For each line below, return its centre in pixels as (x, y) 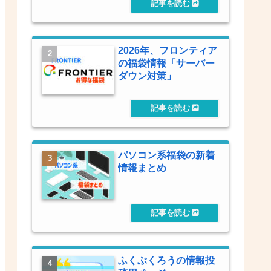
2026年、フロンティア (168, 51)
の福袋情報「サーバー (167, 63)
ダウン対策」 (147, 76)
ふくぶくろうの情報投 (167, 260)
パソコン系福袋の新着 (167, 155)
